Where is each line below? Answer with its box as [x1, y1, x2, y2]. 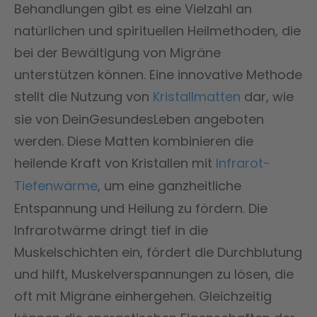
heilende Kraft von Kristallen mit [14, 154, 216, 172]
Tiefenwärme [14, 176, 98, 195]
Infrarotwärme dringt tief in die [14, 221, 208, 239]
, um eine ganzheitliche [98, 176, 241, 195]
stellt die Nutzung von [14, 87, 153, 105]
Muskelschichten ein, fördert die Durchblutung [14, 243, 302, 261]
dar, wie [241, 87, 294, 105]
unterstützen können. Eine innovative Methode [14, 65, 302, 83]
